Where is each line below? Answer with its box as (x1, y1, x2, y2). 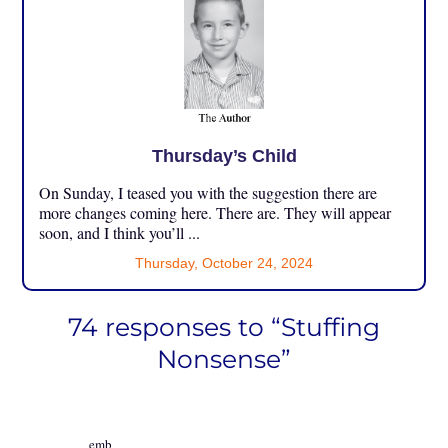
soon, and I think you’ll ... (39, 221, 201, 243)
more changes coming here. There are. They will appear (39, 201, 392, 223)
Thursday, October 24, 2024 (135, 254, 313, 271)
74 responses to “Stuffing (68, 311, 380, 342)
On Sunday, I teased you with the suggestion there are (39, 181, 378, 203)
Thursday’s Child (151, 145, 297, 166)
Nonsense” (157, 343, 291, 374)
